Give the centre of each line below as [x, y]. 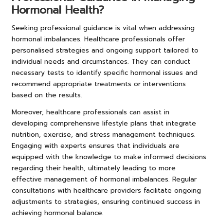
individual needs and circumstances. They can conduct [101, 62]
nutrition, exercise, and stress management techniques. [104, 135]
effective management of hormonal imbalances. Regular [104, 180]
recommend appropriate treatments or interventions [99, 84]
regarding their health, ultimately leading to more [94, 168]
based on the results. [47, 95]
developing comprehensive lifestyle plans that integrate [104, 124]
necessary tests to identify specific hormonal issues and [105, 73]
